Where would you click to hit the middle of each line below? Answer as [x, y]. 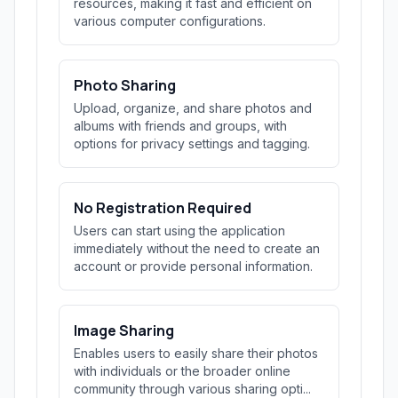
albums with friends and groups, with [180, 126]
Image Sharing [124, 330]
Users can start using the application [179, 231]
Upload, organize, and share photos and [193, 108]
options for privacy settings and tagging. [192, 143]
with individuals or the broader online [182, 371]
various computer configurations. [170, 21]
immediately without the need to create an [197, 248]
